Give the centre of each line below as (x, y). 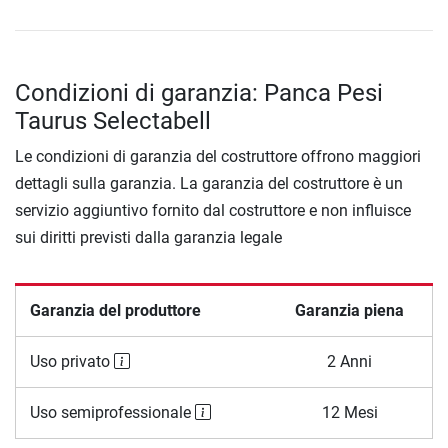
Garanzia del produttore (115, 311)
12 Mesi (349, 413)
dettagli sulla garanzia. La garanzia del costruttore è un (209, 184)
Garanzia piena (349, 311)
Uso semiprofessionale (112, 413)
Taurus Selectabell (113, 121)
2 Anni (349, 362)
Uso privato (71, 362)
